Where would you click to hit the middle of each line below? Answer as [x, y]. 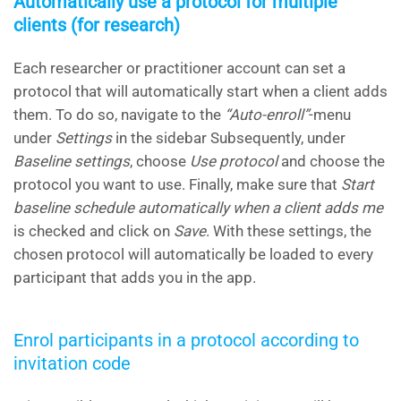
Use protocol [234, 162]
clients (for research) [97, 26]
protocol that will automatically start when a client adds [200, 92]
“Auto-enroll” [267, 115]
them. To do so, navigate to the [119, 115]
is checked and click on [94, 231]
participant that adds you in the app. [135, 278]
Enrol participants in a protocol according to [186, 341]
